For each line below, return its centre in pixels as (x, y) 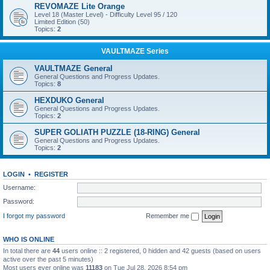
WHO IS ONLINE (29, 239)
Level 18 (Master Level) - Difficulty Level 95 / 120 (106, 14)
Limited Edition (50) (62, 22)
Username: (19, 187)
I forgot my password (34, 215)
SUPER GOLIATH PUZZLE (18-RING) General (117, 132)
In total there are (28, 250)
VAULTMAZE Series (135, 51)
